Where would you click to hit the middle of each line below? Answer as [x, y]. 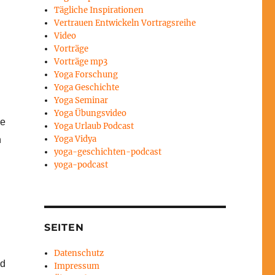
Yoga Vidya [76, 139]
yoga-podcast [81, 165]
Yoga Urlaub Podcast [94, 126]
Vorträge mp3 [81, 62]
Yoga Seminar [81, 101]
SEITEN [64, 228]
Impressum [77, 266]
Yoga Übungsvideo [91, 114]
